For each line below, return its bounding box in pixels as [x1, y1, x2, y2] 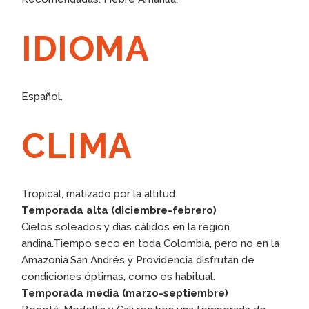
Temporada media [21, 286, 123, 299]
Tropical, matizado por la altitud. [21, 187, 178, 200]
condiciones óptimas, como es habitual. [21, 270, 216, 283]
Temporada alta [21, 203, 112, 217]
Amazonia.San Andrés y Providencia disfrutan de [21, 253, 255, 266]
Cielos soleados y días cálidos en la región [21, 220, 230, 233]
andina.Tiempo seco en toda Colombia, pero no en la [21, 237, 280, 250]
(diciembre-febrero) [111, 203, 217, 217]
